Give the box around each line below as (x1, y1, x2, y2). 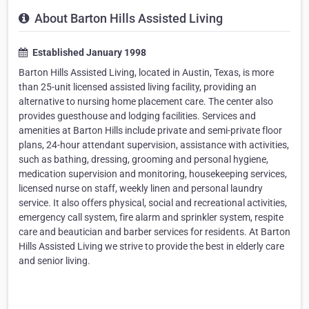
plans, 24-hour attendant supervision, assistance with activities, (19, 139, 289, 151)
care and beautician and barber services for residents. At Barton (19, 226, 290, 238)
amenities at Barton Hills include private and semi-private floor (19, 125, 282, 137)
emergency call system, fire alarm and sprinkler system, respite (19, 212, 283, 223)
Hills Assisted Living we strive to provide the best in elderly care (19, 241, 284, 252)
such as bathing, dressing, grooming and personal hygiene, (19, 154, 268, 166)
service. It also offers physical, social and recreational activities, (19, 197, 287, 209)
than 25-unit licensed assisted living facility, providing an (19, 81, 257, 93)
